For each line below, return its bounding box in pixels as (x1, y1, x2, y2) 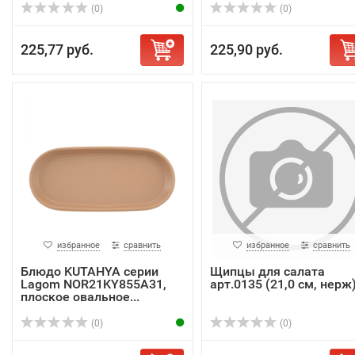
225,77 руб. (21, 41, 94, 58)
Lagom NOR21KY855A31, (21, 277, 166, 292)
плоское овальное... (21, 289, 139, 304)
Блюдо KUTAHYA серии (21, 264, 158, 279)
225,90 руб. (209, 41, 283, 58)
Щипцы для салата (209, 264, 325, 279)
